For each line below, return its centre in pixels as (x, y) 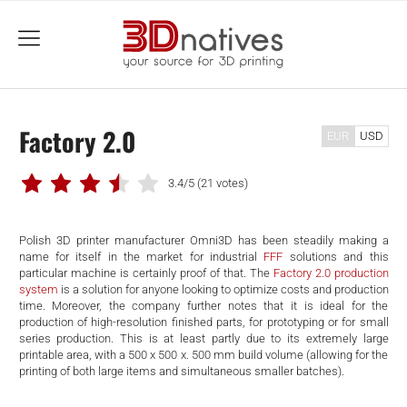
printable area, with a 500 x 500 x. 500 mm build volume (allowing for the (203, 354)
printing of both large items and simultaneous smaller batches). (181, 371)
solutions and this (336, 256)
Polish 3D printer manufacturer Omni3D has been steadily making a (203, 240)
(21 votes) (222, 183)
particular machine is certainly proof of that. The (146, 273)
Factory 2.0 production (331, 273)
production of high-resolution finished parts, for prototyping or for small (203, 322)
